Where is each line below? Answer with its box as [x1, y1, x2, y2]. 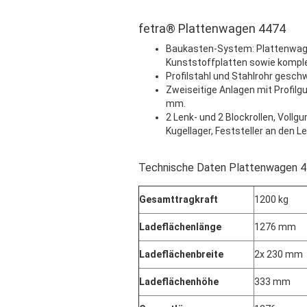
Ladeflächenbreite [139, 249, 223, 260]
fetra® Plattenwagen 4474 [138, 21, 286, 36]
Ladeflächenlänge [139, 221, 221, 232]
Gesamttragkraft [139, 194, 218, 205]
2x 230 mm [254, 249, 303, 260]
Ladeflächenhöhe [139, 276, 219, 287]
